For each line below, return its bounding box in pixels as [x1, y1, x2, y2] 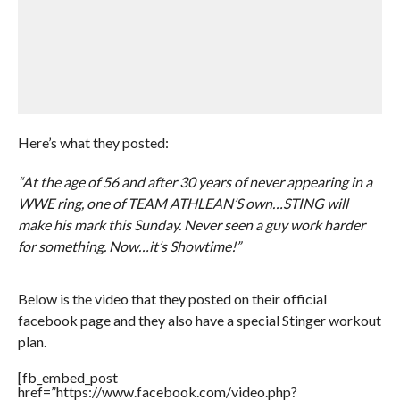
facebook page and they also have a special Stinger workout [17, 311, 381, 329]
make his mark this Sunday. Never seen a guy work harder [17, 215, 365, 233]
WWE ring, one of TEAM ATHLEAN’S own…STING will [17, 194, 348, 212]
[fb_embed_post [17, 368, 118, 386]
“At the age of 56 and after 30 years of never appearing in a [17, 172, 372, 190]
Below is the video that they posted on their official [17, 289, 327, 307]
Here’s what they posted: [17, 133, 169, 151]
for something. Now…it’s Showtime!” [17, 237, 241, 254]
